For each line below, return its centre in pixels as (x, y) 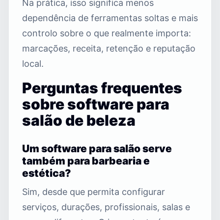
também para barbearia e (86, 161)
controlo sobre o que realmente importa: (107, 33)
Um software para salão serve (97, 148)
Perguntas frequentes (102, 88)
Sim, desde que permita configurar (94, 192)
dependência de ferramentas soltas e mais (110, 18)
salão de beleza (79, 120)
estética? (47, 173)
